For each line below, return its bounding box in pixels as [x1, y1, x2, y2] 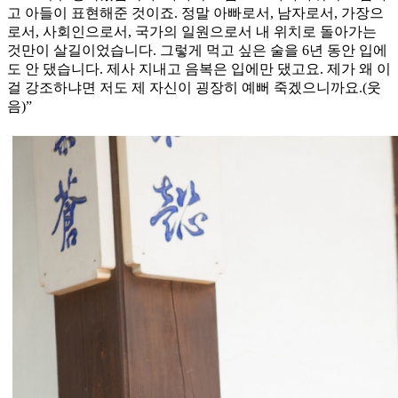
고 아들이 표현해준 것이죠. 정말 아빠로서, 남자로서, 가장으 [7, 5, 384, 21]
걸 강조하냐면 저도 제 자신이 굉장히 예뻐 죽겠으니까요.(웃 [7, 80, 381, 96]
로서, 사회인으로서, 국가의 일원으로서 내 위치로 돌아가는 [7, 24, 377, 40]
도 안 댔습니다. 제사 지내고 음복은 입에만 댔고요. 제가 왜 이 [7, 61, 391, 77]
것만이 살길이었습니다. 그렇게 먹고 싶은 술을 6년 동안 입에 [7, 43, 387, 59]
